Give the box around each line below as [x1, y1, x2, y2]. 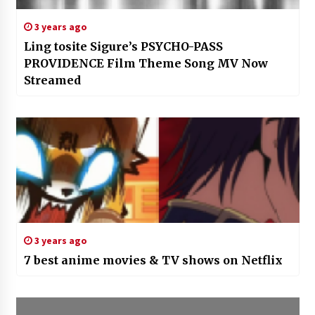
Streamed [23, 73, 81, 88]
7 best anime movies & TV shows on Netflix [23, 253, 283, 268]
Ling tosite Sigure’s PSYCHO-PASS [23, 39, 223, 54]
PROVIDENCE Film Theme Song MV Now [23, 56, 268, 71]
